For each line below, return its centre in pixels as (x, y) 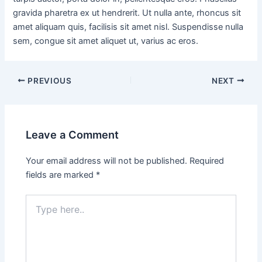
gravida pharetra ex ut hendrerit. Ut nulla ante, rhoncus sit (127, 13)
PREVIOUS (49, 80)
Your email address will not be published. (107, 161)
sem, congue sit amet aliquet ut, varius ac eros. (106, 41)
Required (207, 161)
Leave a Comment (73, 135)
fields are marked (61, 175)
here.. (36, 212)
